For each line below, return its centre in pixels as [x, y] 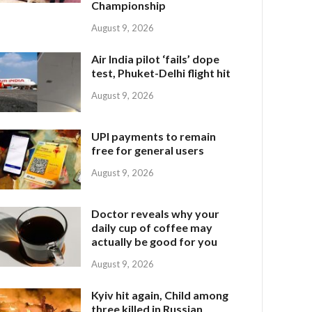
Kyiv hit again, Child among [160, 295]
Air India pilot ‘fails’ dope [156, 58]
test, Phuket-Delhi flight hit [161, 72]
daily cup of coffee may [152, 228]
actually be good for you [155, 242]
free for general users [148, 150]
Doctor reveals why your [156, 214]
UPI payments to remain [154, 136]
